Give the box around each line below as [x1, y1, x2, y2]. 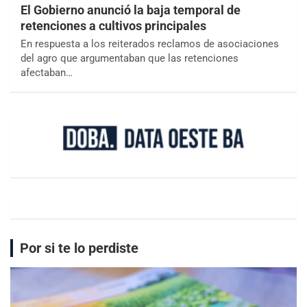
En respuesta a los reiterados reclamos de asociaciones [21, 37, 279, 50]
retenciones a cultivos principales [21, 18, 206, 33]
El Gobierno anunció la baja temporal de [21, 2, 241, 17]
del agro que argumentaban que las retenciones [21, 51, 238, 64]
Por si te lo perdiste [20, 239, 138, 256]
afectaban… [21, 66, 73, 79]
